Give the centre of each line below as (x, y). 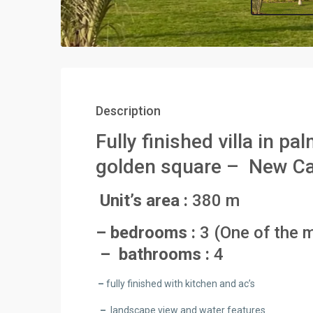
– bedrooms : (148, 233)
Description (128, 111)
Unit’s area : (144, 201)
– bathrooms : (155, 254)
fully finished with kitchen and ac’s (181, 284)
